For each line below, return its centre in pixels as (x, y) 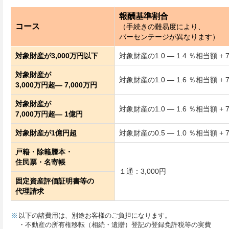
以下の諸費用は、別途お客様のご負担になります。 (95, 215)
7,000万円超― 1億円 (49, 114)
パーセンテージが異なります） (169, 37)
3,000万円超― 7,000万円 (56, 85)
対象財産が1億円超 (46, 133)
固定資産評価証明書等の (55, 181)
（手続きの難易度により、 (162, 27)
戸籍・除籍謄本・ (44, 152)
